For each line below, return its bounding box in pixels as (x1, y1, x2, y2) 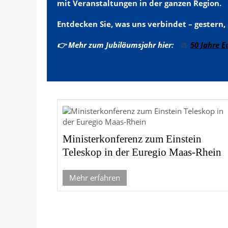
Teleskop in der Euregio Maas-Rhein (63, 146, 221, 158)
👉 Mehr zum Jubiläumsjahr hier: (57, 40, 180, 50)
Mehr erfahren (69, 173, 120, 183)
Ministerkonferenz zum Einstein (63, 133, 202, 145)
